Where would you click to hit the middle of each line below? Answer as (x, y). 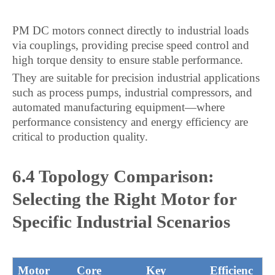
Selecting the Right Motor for (124, 199)
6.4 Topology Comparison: (113, 176)
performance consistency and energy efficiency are (130, 122)
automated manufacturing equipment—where (118, 107)
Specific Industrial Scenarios (121, 222)
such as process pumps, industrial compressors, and (132, 92)
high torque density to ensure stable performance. (128, 60)
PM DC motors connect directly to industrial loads (130, 30)
